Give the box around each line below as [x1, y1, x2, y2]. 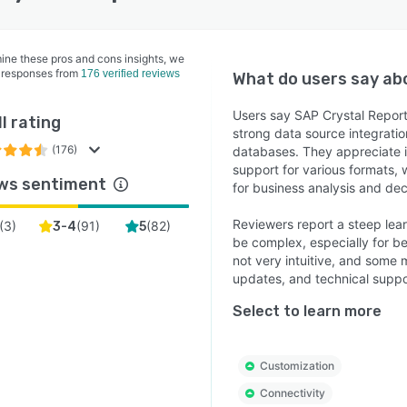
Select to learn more [232, 303, 382, 320]
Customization [259, 359, 334, 372]
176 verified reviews [81, 67, 180, 80]
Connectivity [259, 386, 325, 400]
